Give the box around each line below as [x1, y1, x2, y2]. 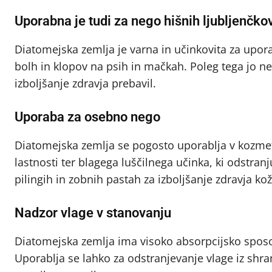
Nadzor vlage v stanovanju [15, 205, 171, 221]
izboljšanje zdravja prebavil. [15, 76, 156, 91]
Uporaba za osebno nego [15, 109, 160, 125]
